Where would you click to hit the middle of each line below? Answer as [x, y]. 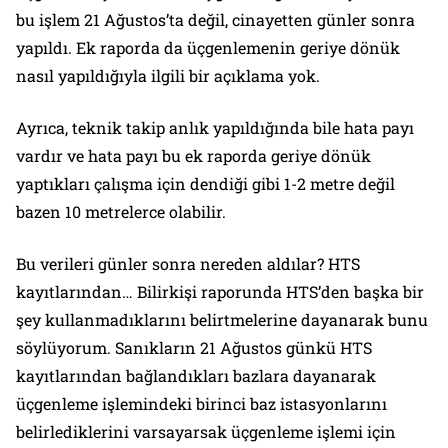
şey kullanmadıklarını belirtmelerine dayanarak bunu [222, 319]
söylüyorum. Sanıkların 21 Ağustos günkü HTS [194, 347]
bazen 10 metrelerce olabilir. [121, 211]
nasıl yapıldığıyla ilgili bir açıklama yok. [168, 75]
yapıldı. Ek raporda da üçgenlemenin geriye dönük [208, 47]
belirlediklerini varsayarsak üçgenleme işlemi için [206, 431]
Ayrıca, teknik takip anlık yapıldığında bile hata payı [215, 127]
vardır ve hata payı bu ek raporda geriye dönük [193, 155]
